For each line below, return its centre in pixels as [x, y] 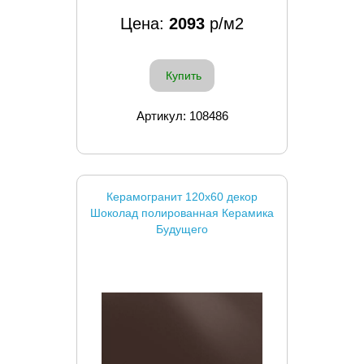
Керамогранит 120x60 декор [182, 196]
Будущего [182, 229]
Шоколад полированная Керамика [182, 212]
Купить [184, 75]
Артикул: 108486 [182, 115]
